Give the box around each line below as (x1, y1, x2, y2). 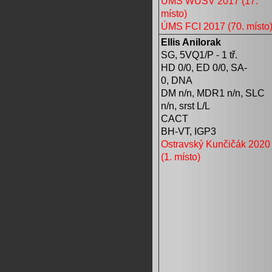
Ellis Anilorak (161, 36, 221, 47)
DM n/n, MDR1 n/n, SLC (161, 87, 265, 98)
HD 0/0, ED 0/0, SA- (161, 61, 247, 73)
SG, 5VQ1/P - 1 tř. (161, 49, 237, 60)
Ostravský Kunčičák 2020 (161, 138, 270, 149)
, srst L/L (174, 100, 210, 111)
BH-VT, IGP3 (161, 125, 216, 137)
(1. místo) (161, 151, 200, 162)
